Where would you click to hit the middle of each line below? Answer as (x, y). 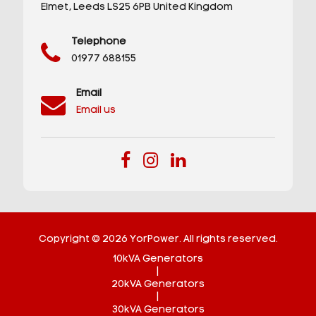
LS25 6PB (128, 7)
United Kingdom (192, 7)
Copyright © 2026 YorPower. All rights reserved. (158, 239)
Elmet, (56, 7)
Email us (96, 110)
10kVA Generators (158, 259)
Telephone (98, 42)
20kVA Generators (158, 284)
